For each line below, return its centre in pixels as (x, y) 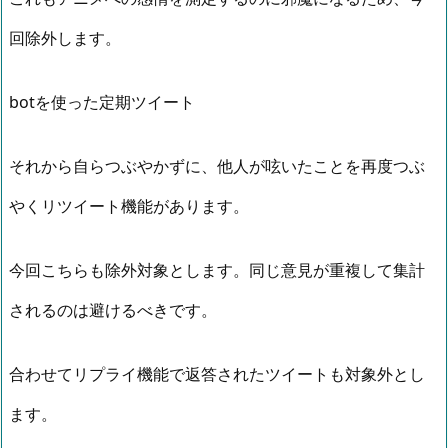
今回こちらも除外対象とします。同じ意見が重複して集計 (217, 269)
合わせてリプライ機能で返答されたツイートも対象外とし (217, 373)
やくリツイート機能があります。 (129, 205)
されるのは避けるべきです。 (113, 309)
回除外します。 (65, 37)
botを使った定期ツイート (102, 101)
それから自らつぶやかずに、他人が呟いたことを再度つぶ (217, 165)
